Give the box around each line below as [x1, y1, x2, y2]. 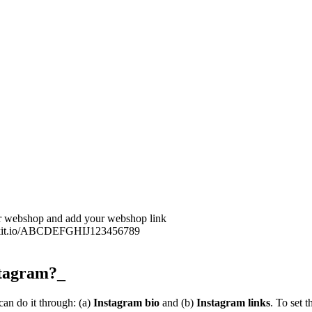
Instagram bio [93, 297, 159, 309]
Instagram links [196, 297, 270, 309]
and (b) [159, 297, 196, 309]
